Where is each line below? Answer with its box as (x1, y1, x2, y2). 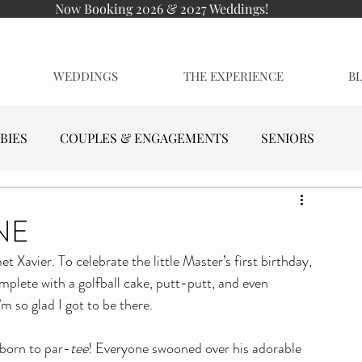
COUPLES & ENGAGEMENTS (60, 129, 229, 146)
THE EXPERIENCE (183, 68, 284, 84)
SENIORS (261, 129, 314, 146)
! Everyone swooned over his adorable (88, 338, 305, 359)
